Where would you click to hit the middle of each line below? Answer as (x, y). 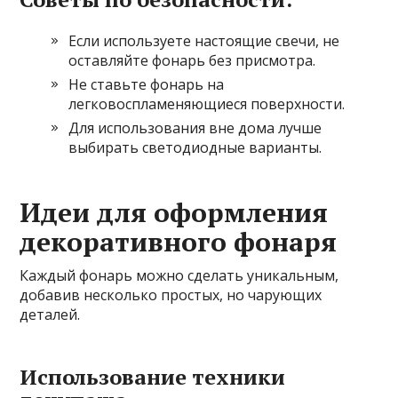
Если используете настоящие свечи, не (204, 40)
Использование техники (153, 376)
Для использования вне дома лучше (195, 127)
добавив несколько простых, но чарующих (171, 295)
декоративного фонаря (179, 241)
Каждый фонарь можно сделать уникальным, (179, 275)
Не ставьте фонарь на (147, 84)
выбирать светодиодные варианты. (195, 147)
